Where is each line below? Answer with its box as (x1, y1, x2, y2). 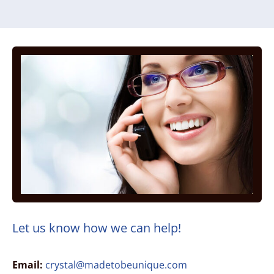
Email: (12, 257, 43, 272)
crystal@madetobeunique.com (45, 257, 187, 272)
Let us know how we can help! (12, 219, 181, 236)
